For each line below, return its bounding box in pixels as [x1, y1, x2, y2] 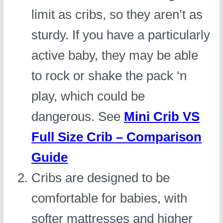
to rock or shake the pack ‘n [31, 68, 187, 84]
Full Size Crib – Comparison [31, 129, 202, 145]
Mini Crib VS [124, 109, 200, 124]
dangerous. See [31, 109, 124, 124]
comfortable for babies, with [31, 191, 188, 206]
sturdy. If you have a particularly [31, 27, 211, 43]
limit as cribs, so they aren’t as [31, 7, 203, 22]
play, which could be [31, 89, 145, 104]
